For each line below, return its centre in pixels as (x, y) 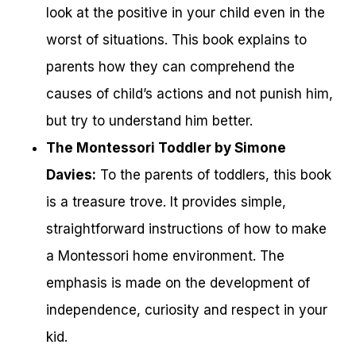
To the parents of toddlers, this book (214, 175)
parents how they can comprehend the (170, 67)
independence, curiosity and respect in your (187, 310)
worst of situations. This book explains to (176, 40)
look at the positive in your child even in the (186, 13)
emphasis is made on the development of (178, 283)
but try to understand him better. (149, 121)
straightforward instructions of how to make (186, 229)
